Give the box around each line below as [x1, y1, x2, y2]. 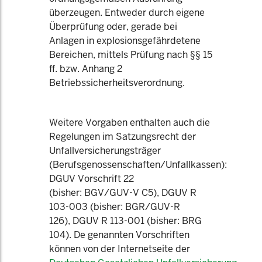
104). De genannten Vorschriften [49, 229, 189, 241]
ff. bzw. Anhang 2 [49, 63, 122, 75]
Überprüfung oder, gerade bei [49, 20, 177, 33]
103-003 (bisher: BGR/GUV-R [49, 201, 180, 213]
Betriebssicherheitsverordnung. [49, 77, 185, 89]
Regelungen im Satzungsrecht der [49, 130, 196, 143]
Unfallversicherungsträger [49, 144, 161, 157]
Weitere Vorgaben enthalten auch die [49, 116, 210, 129]
